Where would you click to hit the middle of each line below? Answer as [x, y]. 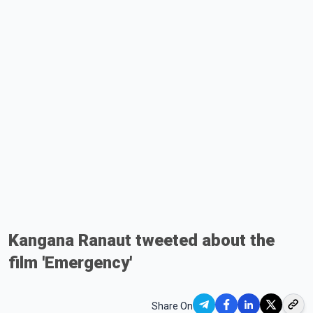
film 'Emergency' [70, 262]
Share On [172, 306]
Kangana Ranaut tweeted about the [141, 240]
